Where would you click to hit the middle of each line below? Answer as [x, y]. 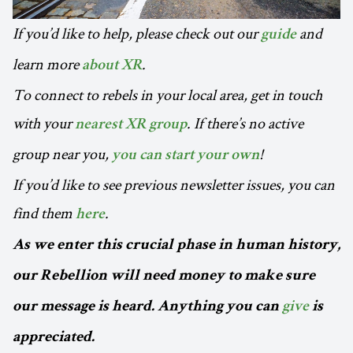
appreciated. [54, 338]
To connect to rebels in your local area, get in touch [167, 95]
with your [44, 123]
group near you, [62, 154]
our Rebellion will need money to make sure [164, 277]
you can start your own [186, 156]
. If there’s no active [245, 123]
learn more [47, 64]
